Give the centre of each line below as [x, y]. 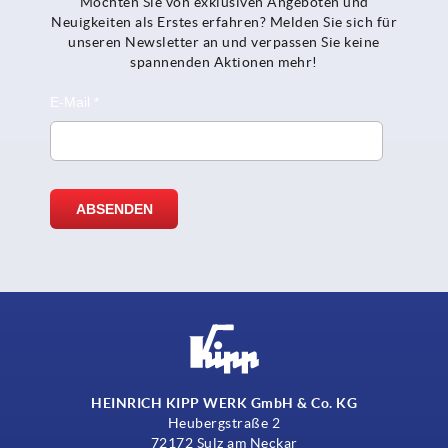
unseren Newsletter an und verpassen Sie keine [224, 42]
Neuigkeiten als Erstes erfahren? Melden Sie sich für [224, 22]
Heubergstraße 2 [224, 423]
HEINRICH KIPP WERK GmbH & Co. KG [224, 403]
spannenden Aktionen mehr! [224, 62]
